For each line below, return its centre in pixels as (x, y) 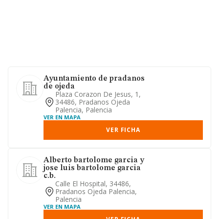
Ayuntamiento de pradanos (94, 79)
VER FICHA (123, 130)
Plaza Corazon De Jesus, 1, (98, 94)
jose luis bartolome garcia (92, 168)
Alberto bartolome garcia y (94, 160)
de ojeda (59, 87)
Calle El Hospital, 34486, (93, 184)
